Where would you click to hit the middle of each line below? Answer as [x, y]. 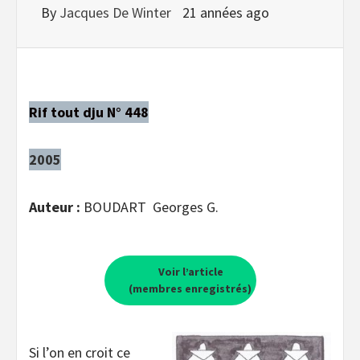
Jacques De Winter [117, 12]
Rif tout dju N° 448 [89, 112]
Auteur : [56, 207]
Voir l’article [190, 271]
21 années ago [226, 12]
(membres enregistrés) [190, 288]
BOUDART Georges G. [151, 207]
